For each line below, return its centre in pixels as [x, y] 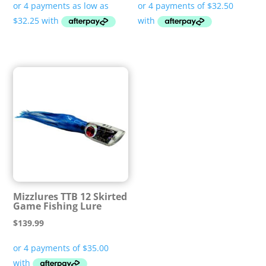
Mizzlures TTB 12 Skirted [70, 197]
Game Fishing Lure [58, 206]
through [100, 27]
